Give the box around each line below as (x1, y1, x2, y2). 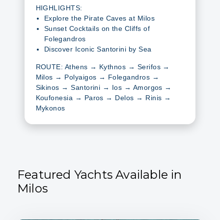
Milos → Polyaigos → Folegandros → (35, 73, 159, 81)
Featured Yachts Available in (17, 167, 182, 182)
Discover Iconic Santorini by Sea (44, 45, 152, 53)
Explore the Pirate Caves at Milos (44, 14, 155, 22)
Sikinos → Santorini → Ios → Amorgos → (35, 83, 172, 91)
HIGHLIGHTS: (35, 3, 82, 12)
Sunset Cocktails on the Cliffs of (44, 24, 150, 32)
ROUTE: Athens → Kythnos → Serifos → (35, 62, 170, 71)
